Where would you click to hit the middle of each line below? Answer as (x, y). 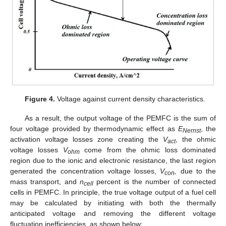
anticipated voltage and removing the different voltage (113, 214)
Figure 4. (40, 99)
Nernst (191, 131)
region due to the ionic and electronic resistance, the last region (113, 161)
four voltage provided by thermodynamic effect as (94, 129)
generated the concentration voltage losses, (85, 171)
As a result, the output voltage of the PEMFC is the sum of (120, 118)
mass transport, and (45, 182)
